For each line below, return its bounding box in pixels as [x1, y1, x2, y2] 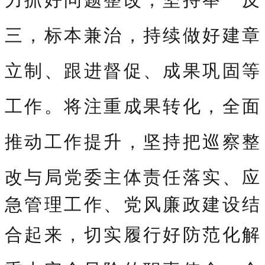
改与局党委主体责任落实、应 [5, 164, 260, 189]
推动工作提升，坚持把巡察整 [5, 128, 260, 153]
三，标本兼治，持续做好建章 [5, 22, 260, 47]
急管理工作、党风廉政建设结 [5, 191, 260, 216]
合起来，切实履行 [5, 221, 163, 246]
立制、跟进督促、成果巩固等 [5, 57, 260, 82]
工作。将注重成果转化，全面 [5, 93, 260, 118]
